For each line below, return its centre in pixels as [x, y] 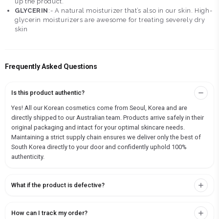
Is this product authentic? [48, 93]
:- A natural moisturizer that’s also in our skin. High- [131, 11]
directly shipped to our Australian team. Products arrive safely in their [108, 118]
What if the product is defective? [58, 185]
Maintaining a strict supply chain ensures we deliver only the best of [106, 137]
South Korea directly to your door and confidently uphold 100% [99, 147]
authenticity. [28, 157]
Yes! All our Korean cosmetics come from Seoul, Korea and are [99, 108]
